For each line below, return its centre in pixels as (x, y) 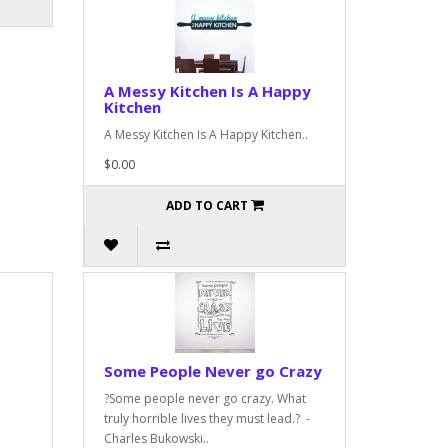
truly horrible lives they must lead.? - (207, 418)
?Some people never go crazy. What (205, 398)
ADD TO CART (206, 205)
